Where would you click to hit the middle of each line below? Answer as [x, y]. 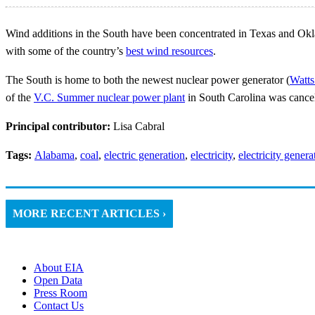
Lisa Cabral [139, 127]
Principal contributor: [59, 127]
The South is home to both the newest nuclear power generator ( [148, 80]
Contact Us [59, 306]
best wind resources [169, 51]
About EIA [59, 268]
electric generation [144, 155]
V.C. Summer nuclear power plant [109, 98]
